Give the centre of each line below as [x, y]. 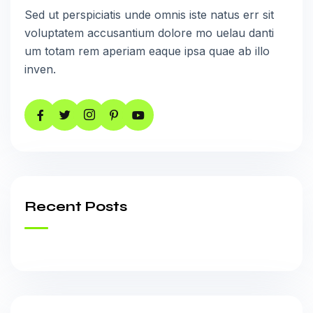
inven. [40, 69]
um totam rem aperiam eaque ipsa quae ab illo [147, 51]
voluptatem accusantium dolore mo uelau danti [149, 33]
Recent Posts [76, 206]
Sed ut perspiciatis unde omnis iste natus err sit [149, 15]
